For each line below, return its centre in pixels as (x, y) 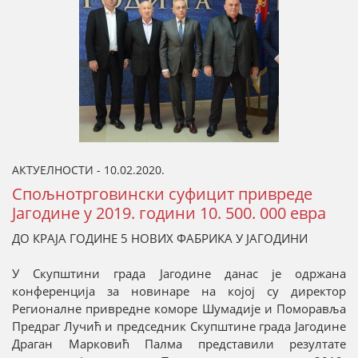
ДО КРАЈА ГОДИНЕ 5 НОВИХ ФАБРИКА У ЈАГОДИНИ (160, 238)
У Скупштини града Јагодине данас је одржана (179, 273)
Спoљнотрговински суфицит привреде (162, 193)
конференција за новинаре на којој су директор (179, 290)
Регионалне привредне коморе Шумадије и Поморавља (179, 308)
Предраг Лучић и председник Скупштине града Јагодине (179, 326)
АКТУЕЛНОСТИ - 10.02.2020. (88, 169)
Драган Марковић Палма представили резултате (179, 343)
